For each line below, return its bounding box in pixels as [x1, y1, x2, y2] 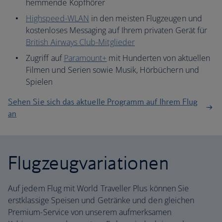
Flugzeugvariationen [8, 151, 169, 174]
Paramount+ [63, 53, 107, 63]
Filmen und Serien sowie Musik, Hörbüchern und [26, 64, 199, 75]
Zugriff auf [26, 53, 64, 63]
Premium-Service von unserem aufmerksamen [8, 207, 172, 218]
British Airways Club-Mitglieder [26, 37, 135, 48]
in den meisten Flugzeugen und [89, 13, 202, 24]
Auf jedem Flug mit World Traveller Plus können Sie [8, 183, 189, 194]
